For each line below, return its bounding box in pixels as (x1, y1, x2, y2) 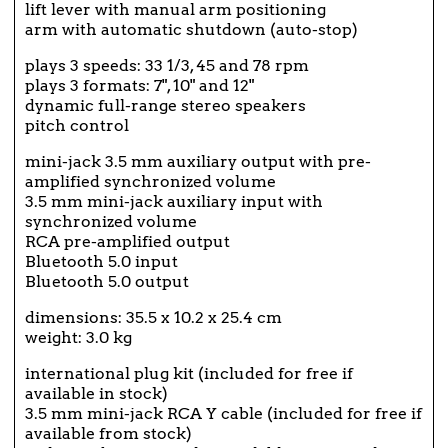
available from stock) (25, 424, 192, 444)
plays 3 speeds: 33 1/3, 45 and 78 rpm (25, 56, 309, 76)
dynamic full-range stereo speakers (25, 96, 306, 116)
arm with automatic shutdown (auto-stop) (25, 20, 358, 40)
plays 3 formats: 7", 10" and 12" (25, 76, 254, 96)
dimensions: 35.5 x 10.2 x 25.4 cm (25, 308, 282, 328)
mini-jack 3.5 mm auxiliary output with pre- (25, 152, 371, 172)
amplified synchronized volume (25, 172, 276, 192)
